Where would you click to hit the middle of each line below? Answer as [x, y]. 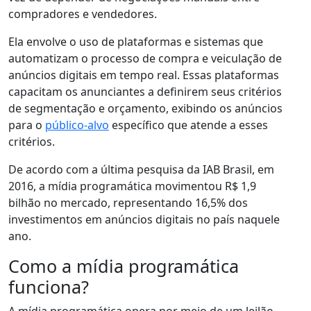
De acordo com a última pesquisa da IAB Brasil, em [141, 170]
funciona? [49, 287]
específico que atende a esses [188, 125]
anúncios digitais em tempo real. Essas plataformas [144, 75]
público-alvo [77, 125]
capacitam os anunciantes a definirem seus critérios [145, 92]
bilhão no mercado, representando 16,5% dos [128, 203]
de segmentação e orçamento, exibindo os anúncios [145, 109]
